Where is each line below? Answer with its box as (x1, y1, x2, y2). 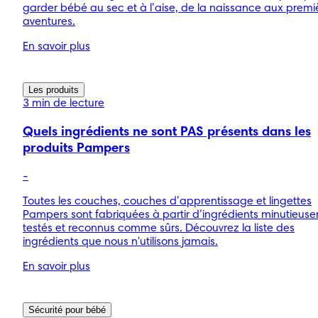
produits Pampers (23, 142, 130, 155)
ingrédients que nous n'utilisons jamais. (23, 236, 218, 248)
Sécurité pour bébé (28, 304, 106, 315)
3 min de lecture (23, 98, 104, 110)
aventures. (23, 16, 75, 28)
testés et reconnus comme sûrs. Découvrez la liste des (23, 222, 295, 234)
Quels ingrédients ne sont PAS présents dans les (23, 126, 311, 139)
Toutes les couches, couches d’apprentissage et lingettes (23, 195, 312, 207)
